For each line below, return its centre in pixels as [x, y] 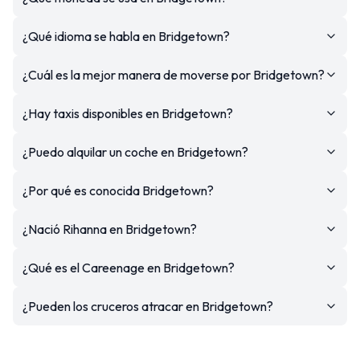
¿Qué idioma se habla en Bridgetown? [126, 36]
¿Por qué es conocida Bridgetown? [118, 190]
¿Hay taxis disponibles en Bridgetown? [128, 113]
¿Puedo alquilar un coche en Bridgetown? [135, 151]
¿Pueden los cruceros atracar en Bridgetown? [148, 306]
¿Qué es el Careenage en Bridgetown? [129, 267]
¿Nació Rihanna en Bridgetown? [110, 229]
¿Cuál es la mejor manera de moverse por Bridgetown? [174, 74]
